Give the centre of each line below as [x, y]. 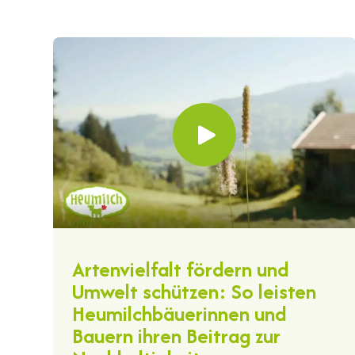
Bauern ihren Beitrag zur [177, 335]
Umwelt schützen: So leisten [195, 291]
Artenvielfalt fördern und [181, 269]
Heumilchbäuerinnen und [179, 313]
